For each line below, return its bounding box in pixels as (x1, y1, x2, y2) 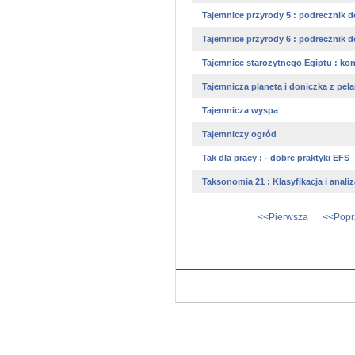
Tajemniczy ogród (200, 129, 277, 139)
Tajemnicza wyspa (200, 105, 278, 115)
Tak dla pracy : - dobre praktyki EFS (200, 153, 349, 162)
